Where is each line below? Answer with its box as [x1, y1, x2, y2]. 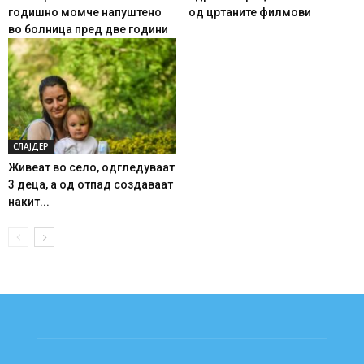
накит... [8, 194, 50, 208]
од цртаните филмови [188, 5, 311, 19]
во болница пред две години [8, 22, 168, 36]
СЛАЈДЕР [13, 140, 49, 152]
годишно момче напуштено [8, 5, 162, 19]
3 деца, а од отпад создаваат [8, 177, 173, 191]
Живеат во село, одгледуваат [8, 160, 175, 174]
